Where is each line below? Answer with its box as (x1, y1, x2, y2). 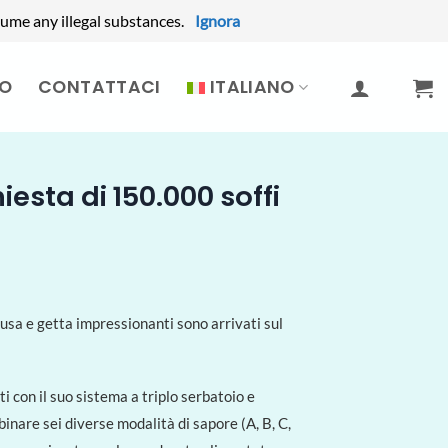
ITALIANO (209, 75, 295, 99)
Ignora (194, 11, 240, 30)
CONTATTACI (38, 75, 161, 99)
